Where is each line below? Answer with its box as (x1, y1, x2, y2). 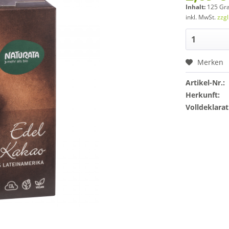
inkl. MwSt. (186, 13, 218, 21)
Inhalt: (186, 3, 208, 11)
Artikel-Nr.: (186, 78, 225, 87)
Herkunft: (186, 90, 220, 100)
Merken (197, 57, 224, 67)
